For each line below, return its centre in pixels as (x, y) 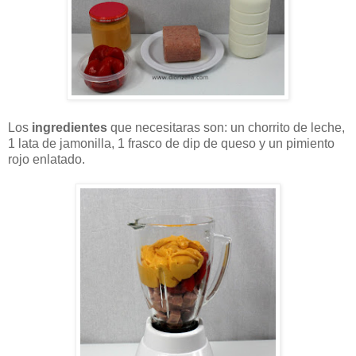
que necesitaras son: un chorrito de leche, (226, 128)
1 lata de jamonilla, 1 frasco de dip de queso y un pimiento (171, 144)
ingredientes (70, 128)
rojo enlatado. (46, 160)
